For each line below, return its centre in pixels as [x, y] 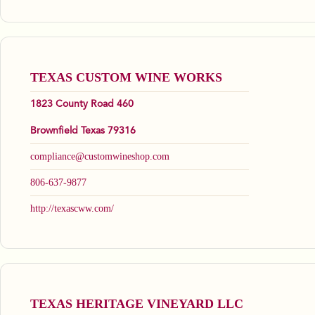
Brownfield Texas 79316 [83, 131]
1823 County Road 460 [82, 104]
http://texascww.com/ [72, 209]
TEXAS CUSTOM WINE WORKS [126, 78]
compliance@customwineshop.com [100, 157]
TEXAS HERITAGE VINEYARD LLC [137, 304]
